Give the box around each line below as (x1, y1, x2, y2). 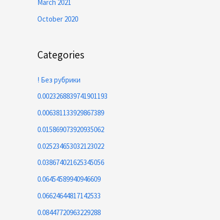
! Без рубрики (37, 75, 81, 84)
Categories (37, 48, 84, 61)
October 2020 (37, 14, 78, 24)
